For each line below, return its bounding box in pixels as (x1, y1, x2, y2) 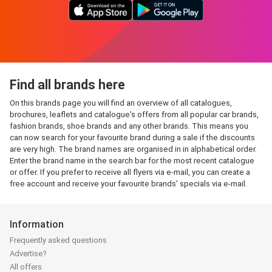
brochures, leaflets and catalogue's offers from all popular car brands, (10, 110, 259, 119)
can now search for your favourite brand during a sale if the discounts (10, 133, 255, 142)
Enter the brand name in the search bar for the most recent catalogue (10, 156, 254, 165)
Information (10, 219, 64, 230)
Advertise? (10, 249, 47, 259)
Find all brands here (10, 77, 125, 92)
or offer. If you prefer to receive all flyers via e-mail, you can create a (10, 168, 250, 177)
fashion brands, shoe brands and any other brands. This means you (10, 121, 248, 131)
